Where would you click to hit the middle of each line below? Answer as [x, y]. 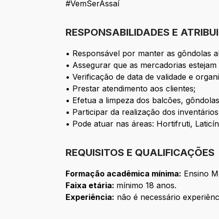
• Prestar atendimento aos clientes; [132, 89]
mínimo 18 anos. [147, 186]
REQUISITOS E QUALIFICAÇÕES [140, 153]
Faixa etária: [91, 186]
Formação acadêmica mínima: [124, 174]
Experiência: [90, 197]
